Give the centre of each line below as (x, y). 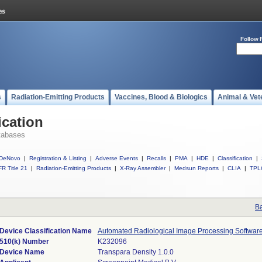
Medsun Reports (196, 168)
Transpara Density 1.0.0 (135, 252)
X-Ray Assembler (143, 168)
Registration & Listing (58, 158)
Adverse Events (117, 158)
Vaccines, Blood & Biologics (161, 97)
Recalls (156, 158)
